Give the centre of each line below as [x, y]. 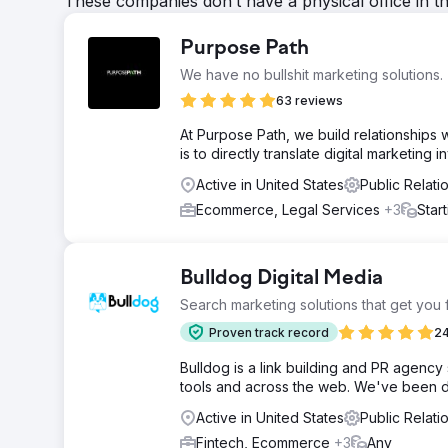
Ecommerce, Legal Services [290, 209]
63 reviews [309, 100]
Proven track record [269, 332]
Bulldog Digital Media [281, 279]
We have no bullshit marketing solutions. [311, 74]
